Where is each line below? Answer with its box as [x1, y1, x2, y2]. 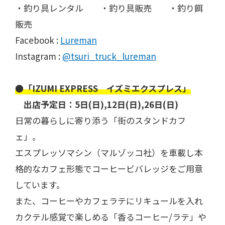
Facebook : [15, 34, 60, 47]
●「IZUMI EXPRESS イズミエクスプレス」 [15, 82, 191, 95]
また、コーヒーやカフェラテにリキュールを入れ [15, 194, 203, 207]
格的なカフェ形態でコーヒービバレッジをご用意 [15, 162, 203, 175]
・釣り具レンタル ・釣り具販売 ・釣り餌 [15, 2, 203, 15]
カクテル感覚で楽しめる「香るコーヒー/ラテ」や [15, 210, 206, 223]
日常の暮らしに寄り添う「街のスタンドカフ [15, 114, 186, 127]
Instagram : [15, 50, 62, 63]
